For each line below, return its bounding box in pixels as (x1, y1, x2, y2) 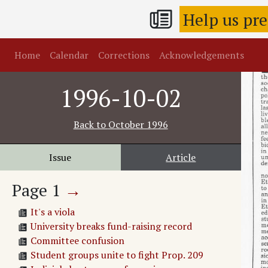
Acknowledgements (159, 48, 244, 62)
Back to (73, 118, 108, 132)
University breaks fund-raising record (31, 220, 192, 233)
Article (166, 151, 196, 165)
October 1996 (108, 118, 168, 132)
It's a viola (31, 205, 75, 219)
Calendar (50, 48, 89, 62)
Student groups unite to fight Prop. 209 (31, 248, 203, 262)
